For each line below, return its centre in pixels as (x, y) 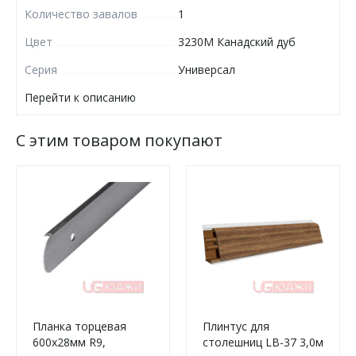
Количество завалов (81, 14)
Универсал (207, 70)
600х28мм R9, (69, 342)
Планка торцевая (79, 326)
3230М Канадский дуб (237, 42)
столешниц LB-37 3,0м (263, 342)
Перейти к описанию (80, 97)
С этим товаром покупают (119, 140)
